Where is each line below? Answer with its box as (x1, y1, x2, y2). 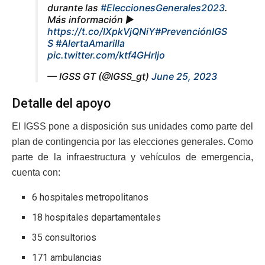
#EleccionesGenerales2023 (101, 1, 225, 14)
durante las (47, 1, 101, 14)
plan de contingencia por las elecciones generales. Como (12, 137, 253, 147)
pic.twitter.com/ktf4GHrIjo (47, 49, 165, 61)
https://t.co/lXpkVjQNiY (47, 25, 155, 37)
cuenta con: (12, 167, 60, 178)
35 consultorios (32, 232, 97, 244)
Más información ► (47, 13, 134, 25)
